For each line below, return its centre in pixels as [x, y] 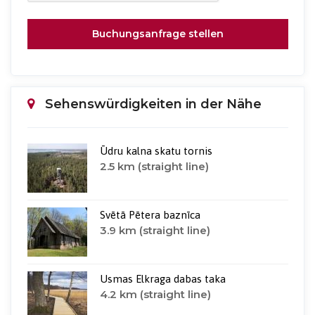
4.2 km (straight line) [155, 295]
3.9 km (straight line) [155, 231]
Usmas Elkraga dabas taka [162, 279]
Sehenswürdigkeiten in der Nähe [153, 104]
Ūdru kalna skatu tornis [156, 151]
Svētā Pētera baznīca [150, 215]
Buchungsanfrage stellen [157, 33]
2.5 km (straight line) [154, 167]
